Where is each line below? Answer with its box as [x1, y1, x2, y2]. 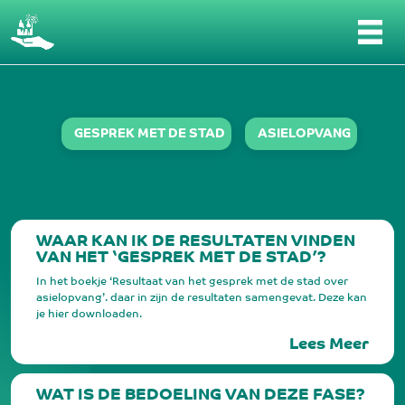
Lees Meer [289, 337, 369, 353]
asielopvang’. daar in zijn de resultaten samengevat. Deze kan [36, 293, 367, 304]
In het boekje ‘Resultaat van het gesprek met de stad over [36, 277, 348, 287]
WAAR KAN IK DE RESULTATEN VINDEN [36, 234, 355, 250]
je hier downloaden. [36, 309, 142, 320]
